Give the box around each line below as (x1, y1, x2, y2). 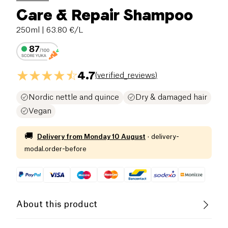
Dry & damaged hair (135, 93, 207, 101)
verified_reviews (97, 71, 155, 79)
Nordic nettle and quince (28, 93, 119, 101)
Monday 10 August (84, 133, 146, 140)
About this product (16, 200, 97, 209)
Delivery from (37, 133, 82, 140)
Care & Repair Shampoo (16, 5, 193, 24)
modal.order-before (24, 145, 87, 152)
